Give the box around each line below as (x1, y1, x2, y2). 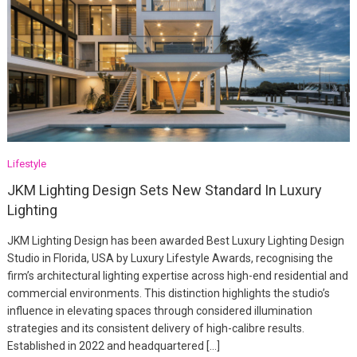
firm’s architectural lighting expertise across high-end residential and (6, 269, 348, 283)
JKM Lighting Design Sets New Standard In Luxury (6, 182, 322, 199)
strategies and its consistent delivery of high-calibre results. (6, 322, 304, 335)
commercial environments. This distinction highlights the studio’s (6, 287, 330, 300)
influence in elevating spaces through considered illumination (6, 304, 312, 318)
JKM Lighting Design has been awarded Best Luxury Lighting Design (6, 234, 344, 248)
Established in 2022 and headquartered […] (6, 339, 220, 353)
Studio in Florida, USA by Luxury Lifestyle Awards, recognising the (6, 252, 333, 265)
